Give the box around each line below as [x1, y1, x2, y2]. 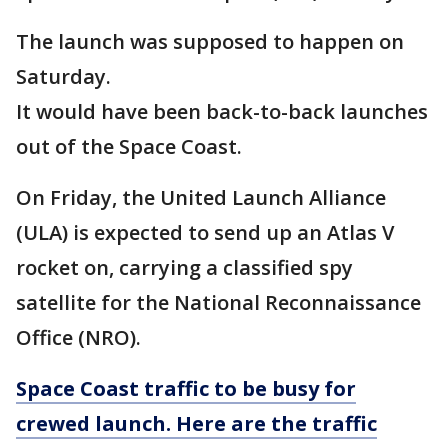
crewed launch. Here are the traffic [16, 410, 377, 437]
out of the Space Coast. [16, 133, 242, 160]
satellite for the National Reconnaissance [16, 289, 421, 316]
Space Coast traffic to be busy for [16, 375, 356, 402]
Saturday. [16, 63, 111, 90]
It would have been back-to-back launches [16, 98, 428, 125]
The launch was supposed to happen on [16, 28, 404, 55]
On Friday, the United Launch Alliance [16, 184, 386, 211]
